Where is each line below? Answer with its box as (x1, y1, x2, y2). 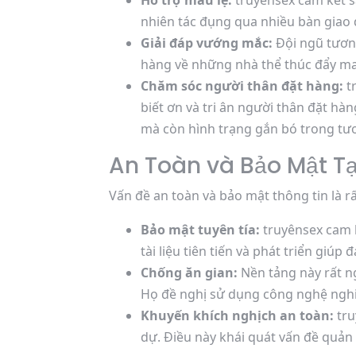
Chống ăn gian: (141, 264, 238, 281)
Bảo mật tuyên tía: (141, 221, 260, 238)
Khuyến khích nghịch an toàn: (141, 307, 334, 324)
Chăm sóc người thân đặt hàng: (141, 77, 343, 95)
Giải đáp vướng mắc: (141, 34, 273, 52)
